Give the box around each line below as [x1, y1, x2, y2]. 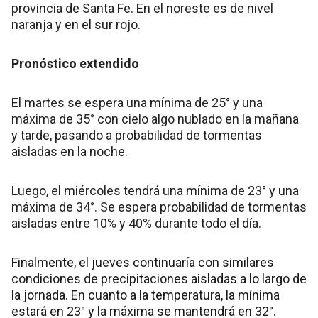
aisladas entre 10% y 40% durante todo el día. [11, 216, 261, 231]
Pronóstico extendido [11, 56, 139, 72]
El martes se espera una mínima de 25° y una [11, 95, 263, 111]
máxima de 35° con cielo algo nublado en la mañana [11, 111, 299, 127]
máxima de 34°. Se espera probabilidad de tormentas [11, 199, 307, 215]
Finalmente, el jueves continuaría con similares [11, 255, 274, 270]
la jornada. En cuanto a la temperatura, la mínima [11, 287, 280, 303]
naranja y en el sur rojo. [11, 17, 141, 33]
